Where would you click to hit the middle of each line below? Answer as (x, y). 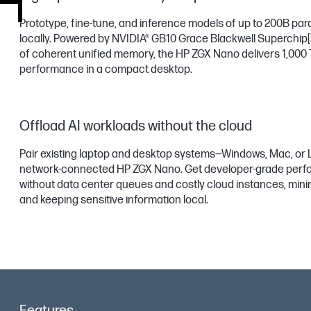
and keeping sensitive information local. (114, 200)
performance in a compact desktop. (106, 70)
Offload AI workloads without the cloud (136, 126)
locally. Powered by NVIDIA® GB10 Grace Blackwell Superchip (163, 39)
